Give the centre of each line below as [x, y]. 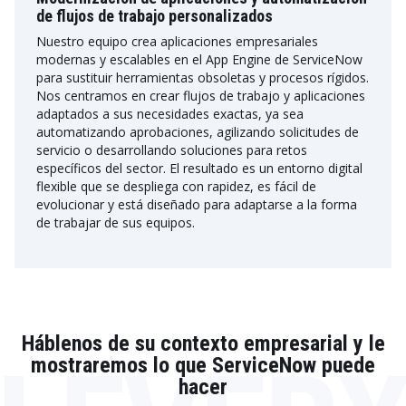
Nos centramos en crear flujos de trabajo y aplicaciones [201, 96]
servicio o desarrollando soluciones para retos [172, 150]
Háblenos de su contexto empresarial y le [203, 343]
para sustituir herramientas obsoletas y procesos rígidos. [203, 77]
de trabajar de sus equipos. [116, 222]
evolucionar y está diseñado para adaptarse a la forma [197, 204]
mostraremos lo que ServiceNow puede [203, 365]
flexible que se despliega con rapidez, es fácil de [176, 186]
